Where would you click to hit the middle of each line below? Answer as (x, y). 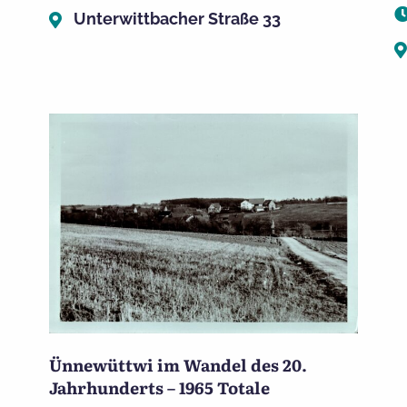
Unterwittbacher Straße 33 (177, 19)
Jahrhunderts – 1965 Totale (159, 387)
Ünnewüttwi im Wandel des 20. (178, 364)
